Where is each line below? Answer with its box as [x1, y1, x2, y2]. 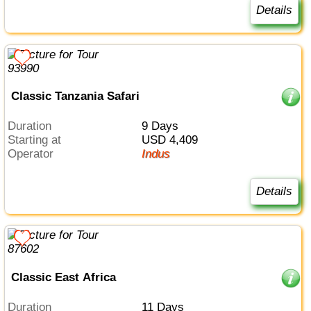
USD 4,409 [149, 133, 198, 146]
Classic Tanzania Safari [10, 90, 140, 103]
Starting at [15, 133, 62, 146]
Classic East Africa [10, 271, 116, 285]
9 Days [147, 119, 178, 133]
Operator [17, 146, 54, 160]
